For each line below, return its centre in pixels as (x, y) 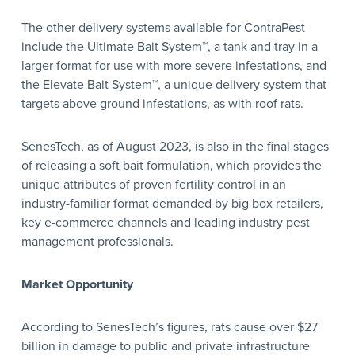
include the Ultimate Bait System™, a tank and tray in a (169, 46)
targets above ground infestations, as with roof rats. (162, 103)
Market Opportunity (77, 284)
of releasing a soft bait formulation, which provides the (171, 165)
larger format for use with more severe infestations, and (174, 65)
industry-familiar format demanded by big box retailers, (172, 203)
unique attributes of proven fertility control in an (153, 184)
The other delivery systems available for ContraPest (163, 27)
